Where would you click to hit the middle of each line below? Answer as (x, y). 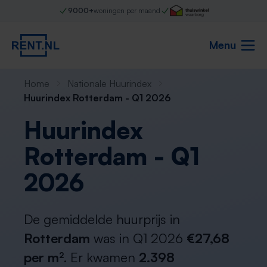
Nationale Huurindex (109, 83)
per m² (44, 257)
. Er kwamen (101, 257)
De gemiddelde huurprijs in (102, 219)
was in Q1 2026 (138, 238)
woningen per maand (127, 10)
